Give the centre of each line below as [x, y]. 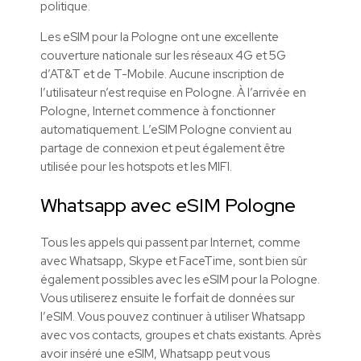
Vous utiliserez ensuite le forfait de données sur [168, 298]
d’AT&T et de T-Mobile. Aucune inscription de [162, 74]
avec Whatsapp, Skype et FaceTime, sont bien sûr [174, 261]
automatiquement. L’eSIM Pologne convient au [166, 129]
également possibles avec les [121, 279]
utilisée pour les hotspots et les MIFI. [136, 166]
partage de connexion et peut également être [163, 148]
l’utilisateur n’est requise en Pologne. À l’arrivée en [173, 92]
